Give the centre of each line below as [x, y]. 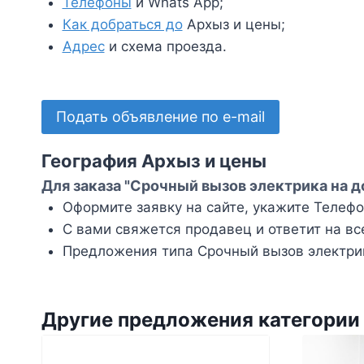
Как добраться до [122, 24]
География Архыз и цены [154, 161]
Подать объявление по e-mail [160, 117]
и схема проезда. [165, 46]
